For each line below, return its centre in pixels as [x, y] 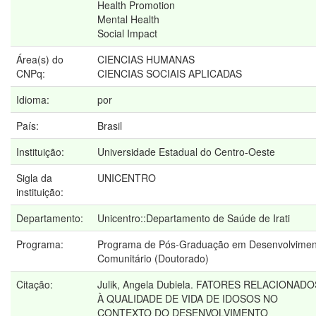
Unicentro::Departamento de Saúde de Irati [194, 218]
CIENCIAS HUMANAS [146, 60]
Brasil [110, 126]
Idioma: [34, 100]
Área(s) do [40, 60]
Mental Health [128, 19]
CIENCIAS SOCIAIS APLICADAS [170, 74]
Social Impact [127, 34]
